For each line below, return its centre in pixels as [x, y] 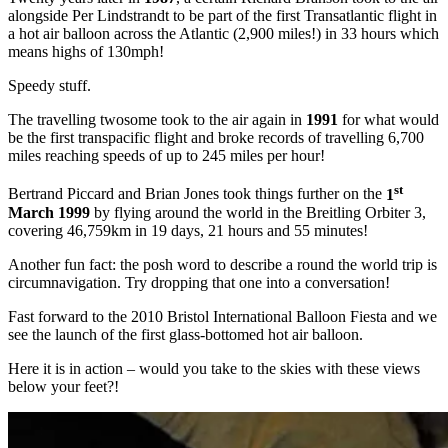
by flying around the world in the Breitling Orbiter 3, [258, 212]
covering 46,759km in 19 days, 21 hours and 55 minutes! [188, 230]
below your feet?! [63, 386]
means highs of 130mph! [86, 52]
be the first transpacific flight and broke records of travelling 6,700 [216, 138]
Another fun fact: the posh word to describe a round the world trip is [222, 264]
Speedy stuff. [49, 86]
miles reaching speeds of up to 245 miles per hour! [166, 156]
